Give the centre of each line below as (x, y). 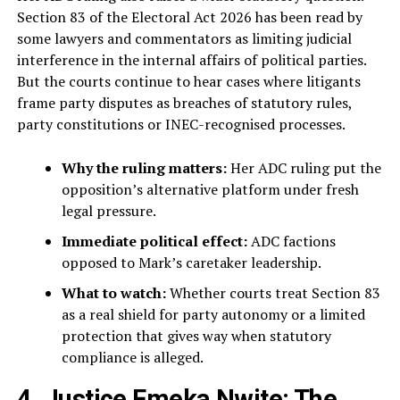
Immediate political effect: (154, 242)
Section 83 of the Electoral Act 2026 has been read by (189, 17)
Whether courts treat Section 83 (273, 293)
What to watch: (113, 293)
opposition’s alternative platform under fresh (210, 190)
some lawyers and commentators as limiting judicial (184, 39)
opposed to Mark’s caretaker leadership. (191, 263)
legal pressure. (108, 211)
